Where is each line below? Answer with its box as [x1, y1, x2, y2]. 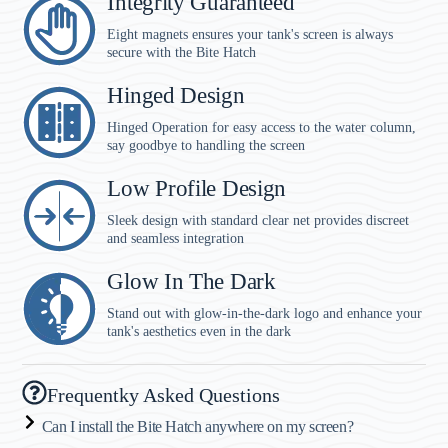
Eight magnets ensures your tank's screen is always [107, 27, 394, 43]
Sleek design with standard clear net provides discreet [107, 213, 410, 229]
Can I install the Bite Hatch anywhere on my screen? [41, 418, 354, 436]
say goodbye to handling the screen [107, 138, 306, 154]
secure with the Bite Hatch [107, 45, 257, 61]
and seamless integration [107, 231, 245, 247]
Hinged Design [107, 83, 245, 109]
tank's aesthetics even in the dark [107, 324, 292, 340]
